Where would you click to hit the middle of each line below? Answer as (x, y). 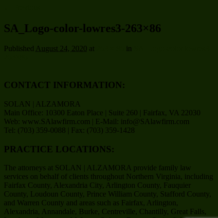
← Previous (22, 7)
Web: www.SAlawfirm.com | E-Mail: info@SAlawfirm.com (97, 121)
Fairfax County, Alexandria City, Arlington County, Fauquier (97, 185)
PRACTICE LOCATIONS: (59, 149)
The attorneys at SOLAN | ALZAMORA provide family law (98, 168)
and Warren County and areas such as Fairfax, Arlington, (91, 203)
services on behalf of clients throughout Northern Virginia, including (109, 177)
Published (20, 49)
